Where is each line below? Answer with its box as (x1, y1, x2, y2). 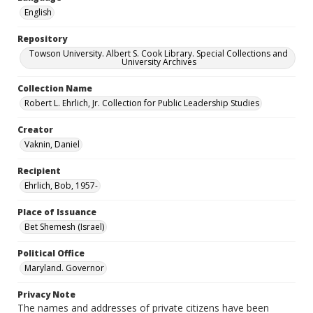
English (24, 6, 52, 18)
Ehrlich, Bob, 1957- (24, 180, 98, 191)
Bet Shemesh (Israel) (24, 221, 104, 233)
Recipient (17, 165, 61, 177)
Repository (17, 33, 67, 45)
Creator (17, 124, 53, 136)
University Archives (121, 56, 196, 68)
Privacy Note (17, 289, 75, 300)
